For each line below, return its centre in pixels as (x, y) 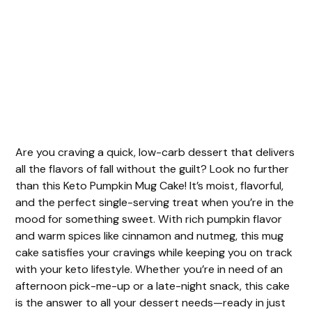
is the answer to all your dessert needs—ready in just (151, 303)
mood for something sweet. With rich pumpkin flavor (149, 219)
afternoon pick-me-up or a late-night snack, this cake (153, 286)
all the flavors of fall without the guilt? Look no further (153, 169)
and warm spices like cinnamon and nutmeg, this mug (150, 236)
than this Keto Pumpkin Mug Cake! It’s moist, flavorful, (150, 186)
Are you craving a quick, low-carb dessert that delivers (155, 153)
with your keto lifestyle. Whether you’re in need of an (149, 270)
